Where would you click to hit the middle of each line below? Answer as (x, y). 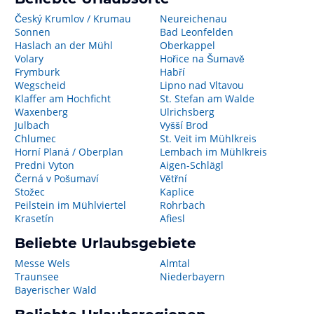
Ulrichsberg (187, 112)
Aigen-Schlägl (191, 165)
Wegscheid (40, 85)
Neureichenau (193, 19)
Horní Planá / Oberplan (69, 152)
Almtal (175, 263)
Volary (29, 59)
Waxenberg (41, 112)
